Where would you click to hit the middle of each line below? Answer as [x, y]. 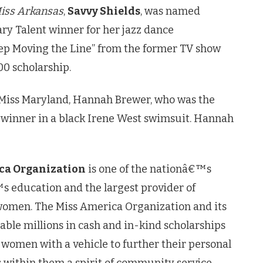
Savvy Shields [104, 11]
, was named [170, 11]
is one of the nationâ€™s [149, 169]
